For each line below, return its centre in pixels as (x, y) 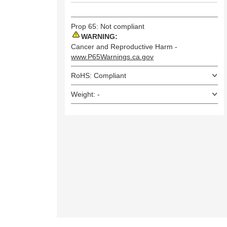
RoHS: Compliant (99, 76)
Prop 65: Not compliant (108, 27)
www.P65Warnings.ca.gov (112, 57)
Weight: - (86, 94)
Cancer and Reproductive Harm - (124, 47)
